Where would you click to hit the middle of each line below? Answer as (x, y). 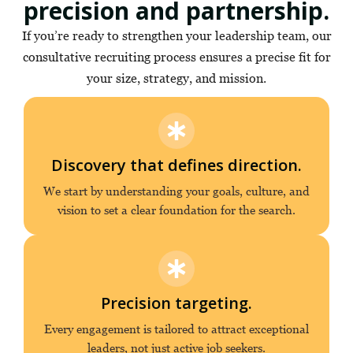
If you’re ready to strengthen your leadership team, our (176, 35)
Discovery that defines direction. (176, 165)
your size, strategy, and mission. (176, 78)
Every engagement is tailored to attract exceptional (176, 329)
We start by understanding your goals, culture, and (176, 191)
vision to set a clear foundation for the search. (176, 210)
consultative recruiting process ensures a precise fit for (176, 57)
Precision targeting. (176, 303)
